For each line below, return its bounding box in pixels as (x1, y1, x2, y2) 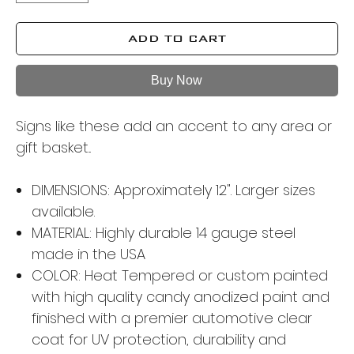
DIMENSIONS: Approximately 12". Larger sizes (31, 179, 315, 200)
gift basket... (15, 137, 91, 157)
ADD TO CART (127, 31, 226, 45)
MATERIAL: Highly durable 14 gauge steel (31, 222, 296, 243)
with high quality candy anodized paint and (31, 286, 330, 307)
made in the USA (31, 243, 145, 264)
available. (31, 201, 99, 221)
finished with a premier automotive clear (31, 307, 312, 328)
